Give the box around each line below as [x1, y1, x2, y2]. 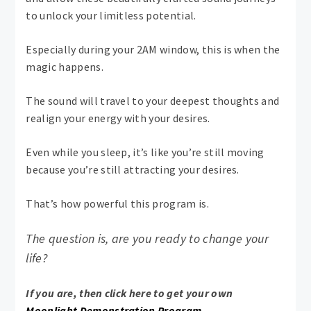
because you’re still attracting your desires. [26, 162, 239, 177]
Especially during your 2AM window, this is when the [26, 42, 280, 57]
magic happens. [26, 60, 103, 74]
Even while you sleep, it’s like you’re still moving [26, 145, 264, 160]
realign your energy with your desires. [26, 111, 210, 126]
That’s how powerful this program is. [26, 196, 209, 211]
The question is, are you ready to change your [26, 230, 269, 247]
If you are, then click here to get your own [26, 286, 233, 301]
